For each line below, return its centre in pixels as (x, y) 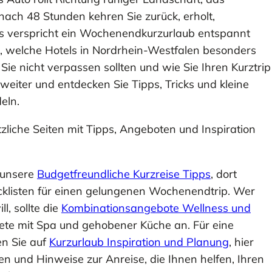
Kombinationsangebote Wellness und (156, 208)
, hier (241, 242)
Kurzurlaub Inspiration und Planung (139, 242)
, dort (223, 174)
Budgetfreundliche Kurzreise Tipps (124, 174)
